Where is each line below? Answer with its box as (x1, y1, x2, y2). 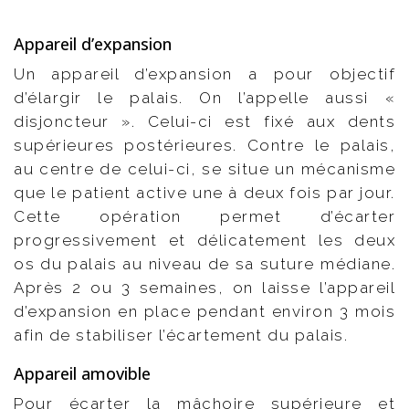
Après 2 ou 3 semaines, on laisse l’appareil (14, 278, 395, 297)
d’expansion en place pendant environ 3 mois (14, 301, 395, 320)
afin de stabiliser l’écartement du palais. (14, 325, 348, 344)
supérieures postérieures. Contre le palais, (14, 135, 395, 154)
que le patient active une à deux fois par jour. (14, 183, 395, 202)
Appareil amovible (14, 362, 151, 384)
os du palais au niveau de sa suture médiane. (14, 254, 395, 273)
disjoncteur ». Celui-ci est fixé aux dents (14, 111, 395, 131)
